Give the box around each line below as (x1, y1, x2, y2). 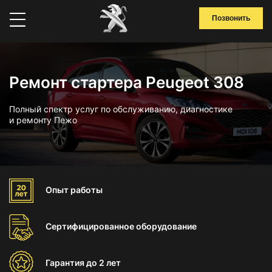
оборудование (136, 221, 197, 231)
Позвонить (212, 14, 250, 22)
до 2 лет (86, 257, 121, 268)
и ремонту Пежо (9, 115, 77, 125)
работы (70, 185, 103, 195)
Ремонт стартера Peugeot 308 (9, 73, 244, 92)
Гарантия (46, 257, 86, 268)
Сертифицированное (46, 221, 136, 231)
